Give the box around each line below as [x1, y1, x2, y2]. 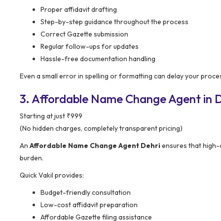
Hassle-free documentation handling [40, 54, 155, 63]
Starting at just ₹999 [20, 111, 82, 120]
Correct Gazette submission [40, 29, 128, 38]
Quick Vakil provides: [20, 170, 84, 180]
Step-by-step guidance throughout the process [40, 17, 188, 26]
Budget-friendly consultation [40, 187, 131, 197]
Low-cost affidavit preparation [40, 200, 138, 209]
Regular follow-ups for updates [40, 41, 139, 51]
